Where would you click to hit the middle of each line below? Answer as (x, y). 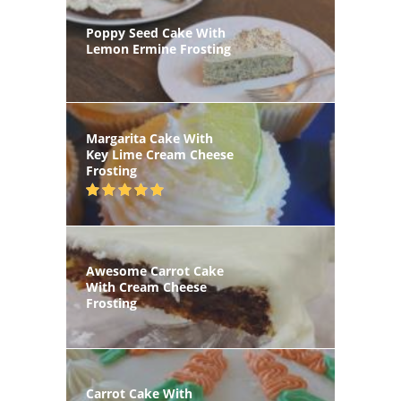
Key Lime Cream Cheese (160, 155)
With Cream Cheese (146, 286)
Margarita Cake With (149, 139)
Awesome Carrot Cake (155, 270)
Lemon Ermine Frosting (158, 49)
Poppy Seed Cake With (156, 33)
